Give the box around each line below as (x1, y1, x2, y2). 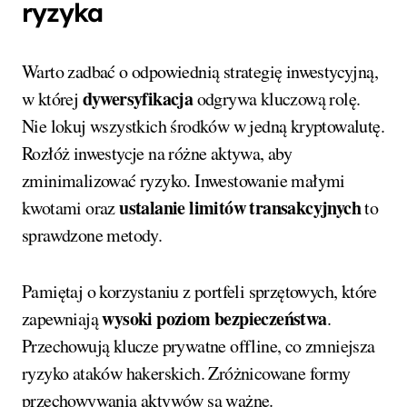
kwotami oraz (22, 194, 120, 220)
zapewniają (22, 305, 103, 331)
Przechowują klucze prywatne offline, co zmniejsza (22, 333, 375, 358)
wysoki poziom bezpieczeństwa (102, 304, 327, 332)
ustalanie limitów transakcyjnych (119, 194, 362, 221)
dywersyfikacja (82, 84, 194, 112)
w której (22, 85, 83, 111)
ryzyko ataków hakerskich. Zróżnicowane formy (22, 360, 351, 385)
